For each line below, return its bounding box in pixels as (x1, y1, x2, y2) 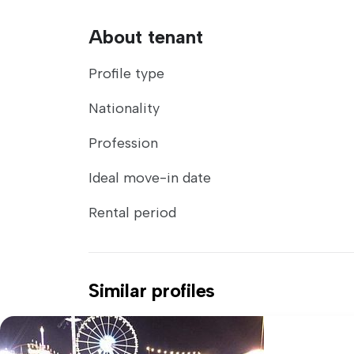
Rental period (88, 204, 176, 221)
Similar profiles (88, 279, 216, 302)
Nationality (88, 100, 160, 117)
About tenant (88, 25, 203, 48)
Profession (88, 134, 158, 152)
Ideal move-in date (88, 169, 211, 186)
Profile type (88, 65, 164, 82)
